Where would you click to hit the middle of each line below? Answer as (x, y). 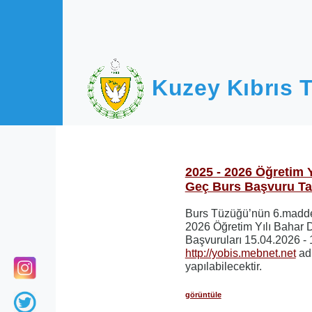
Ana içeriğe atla (53, 13)
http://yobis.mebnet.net (240, 253)
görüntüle (203, 294)
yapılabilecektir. (223, 266)
